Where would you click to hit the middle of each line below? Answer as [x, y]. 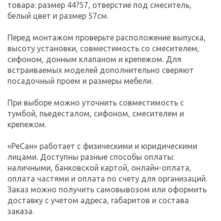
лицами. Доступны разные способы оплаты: [91, 157]
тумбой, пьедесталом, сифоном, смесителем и [96, 113]
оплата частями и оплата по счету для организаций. [107, 178]
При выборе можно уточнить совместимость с [96, 102]
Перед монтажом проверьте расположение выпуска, [107, 37]
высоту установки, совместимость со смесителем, [103, 48]
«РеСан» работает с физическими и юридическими [102, 146]
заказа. [21, 211]
